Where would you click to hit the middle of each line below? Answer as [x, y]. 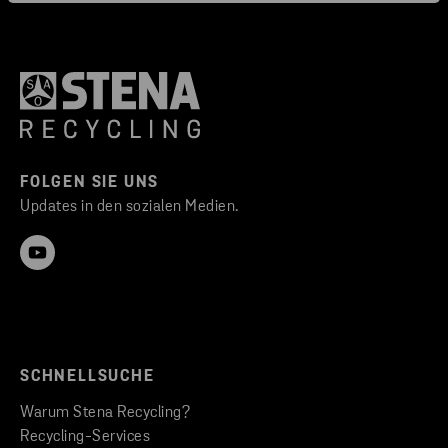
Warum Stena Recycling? [105, 413]
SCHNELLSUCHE [87, 377]
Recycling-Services [85, 437]
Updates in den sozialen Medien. [129, 207]
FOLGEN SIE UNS [90, 183]
